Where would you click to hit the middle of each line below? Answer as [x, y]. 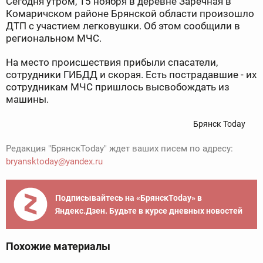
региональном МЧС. [54, 38]
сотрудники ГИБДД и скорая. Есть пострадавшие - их [131, 75]
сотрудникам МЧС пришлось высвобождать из [118, 87]
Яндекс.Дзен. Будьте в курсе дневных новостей [149, 211]
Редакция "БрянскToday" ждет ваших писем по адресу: [119, 149]
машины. [27, 100]
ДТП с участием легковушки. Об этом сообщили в [123, 26]
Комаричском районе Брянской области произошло [130, 14]
